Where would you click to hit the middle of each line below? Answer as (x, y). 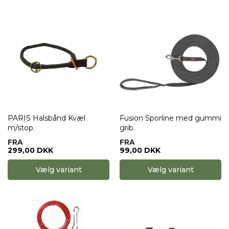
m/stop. (21, 128)
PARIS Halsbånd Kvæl (47, 118)
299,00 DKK (30, 150)
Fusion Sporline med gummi (170, 118)
